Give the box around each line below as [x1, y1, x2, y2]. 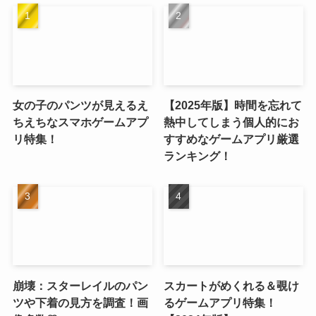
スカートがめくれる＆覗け [164, 279, 300, 292]
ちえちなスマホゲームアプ [12, 115, 148, 128]
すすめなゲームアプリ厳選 [164, 132, 300, 145]
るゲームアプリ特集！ [164, 296, 277, 309]
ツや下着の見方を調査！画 [12, 296, 148, 309]
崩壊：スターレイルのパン [12, 279, 148, 292]
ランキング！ [164, 149, 232, 162]
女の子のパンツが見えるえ [12, 98, 148, 111]
